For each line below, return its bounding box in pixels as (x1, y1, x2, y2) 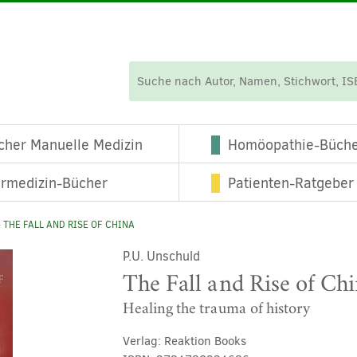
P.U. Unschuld (122, 248, 200, 265)
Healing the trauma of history (122, 300, 310, 316)
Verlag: (122, 332, 164, 349)
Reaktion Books (163, 332, 246, 349)
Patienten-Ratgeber (228, 174, 354, 193)
